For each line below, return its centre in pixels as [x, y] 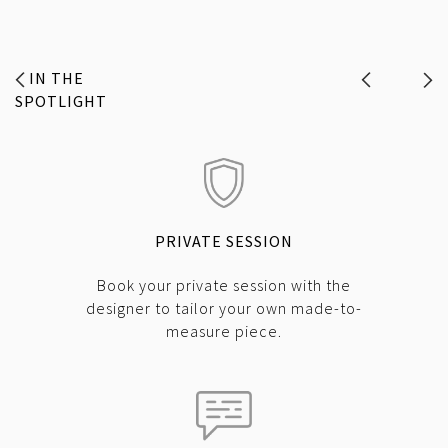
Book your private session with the [224, 285]
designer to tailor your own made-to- [224, 308]
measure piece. [224, 331]
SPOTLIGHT [61, 101]
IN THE [54, 78]
